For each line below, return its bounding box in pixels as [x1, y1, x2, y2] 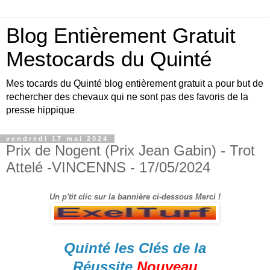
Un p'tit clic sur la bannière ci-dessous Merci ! [49, 192, 221, 201]
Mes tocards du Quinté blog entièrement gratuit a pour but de [6, 78, 263, 89]
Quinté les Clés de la [64, 239, 206, 256]
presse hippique [6, 105, 75, 115]
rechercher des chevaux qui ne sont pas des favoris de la [6, 92, 248, 102]
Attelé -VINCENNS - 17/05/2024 [6, 159, 210, 175]
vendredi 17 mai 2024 [6, 135, 108, 142]
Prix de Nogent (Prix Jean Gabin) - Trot [6, 142, 255, 159]
